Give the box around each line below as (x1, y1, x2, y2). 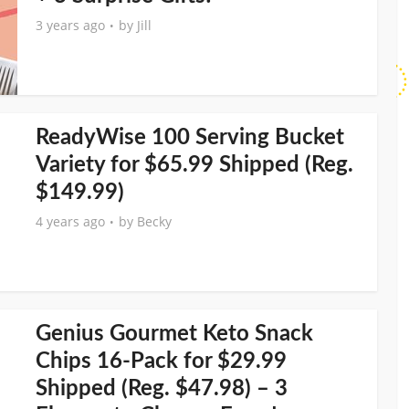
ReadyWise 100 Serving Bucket (36, 127, 344, 149)
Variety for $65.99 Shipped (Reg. (36, 154, 353, 176)
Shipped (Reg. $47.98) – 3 (36, 378, 288, 400)
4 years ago (36, 213, 105, 230)
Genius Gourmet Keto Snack (36, 323, 313, 345)
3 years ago (36, 16, 105, 34)
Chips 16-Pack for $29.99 (36, 351, 287, 372)
